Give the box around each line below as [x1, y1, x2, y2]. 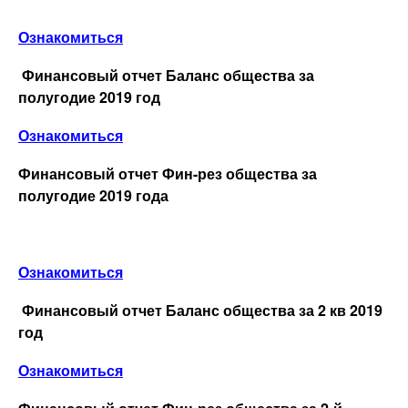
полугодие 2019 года [18, 184, 168, 206]
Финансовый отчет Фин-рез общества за [18, 162, 317, 184]
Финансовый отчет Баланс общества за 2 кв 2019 [22, 299, 382, 321]
